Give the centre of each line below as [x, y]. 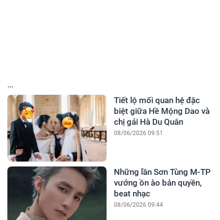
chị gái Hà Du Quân [148, 122]
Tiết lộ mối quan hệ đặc [157, 100]
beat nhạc [132, 194]
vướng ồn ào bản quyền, [158, 183]
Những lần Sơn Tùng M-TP [162, 172]
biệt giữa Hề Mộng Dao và [162, 111]
